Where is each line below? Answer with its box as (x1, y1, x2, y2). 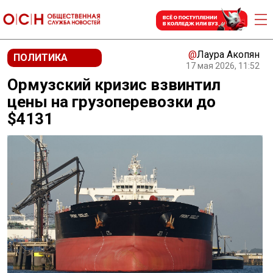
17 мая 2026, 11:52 (186, 61, 260, 71)
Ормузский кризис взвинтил (7, 76, 221, 94)
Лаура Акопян (197, 49, 260, 60)
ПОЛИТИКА (13, 52, 68, 63)
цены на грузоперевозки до (7, 93, 216, 111)
